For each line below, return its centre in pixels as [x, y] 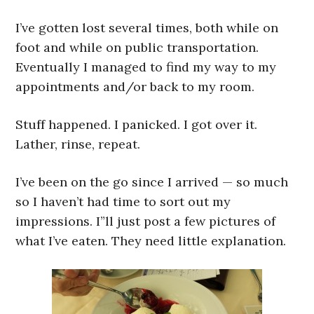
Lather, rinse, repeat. [78, 144]
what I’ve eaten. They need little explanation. [151, 241]
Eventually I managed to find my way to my [146, 67]
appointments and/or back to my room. [135, 87]
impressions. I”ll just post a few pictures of [146, 221]
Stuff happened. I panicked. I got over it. [137, 125]
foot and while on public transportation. [137, 48]
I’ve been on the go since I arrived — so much [152, 182]
